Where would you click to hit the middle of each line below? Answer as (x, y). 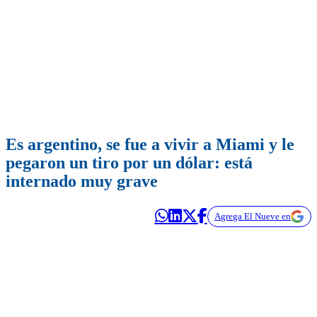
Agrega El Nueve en (253, 217)
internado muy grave (82, 181)
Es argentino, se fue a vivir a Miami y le (150, 145)
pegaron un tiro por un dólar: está (129, 163)
